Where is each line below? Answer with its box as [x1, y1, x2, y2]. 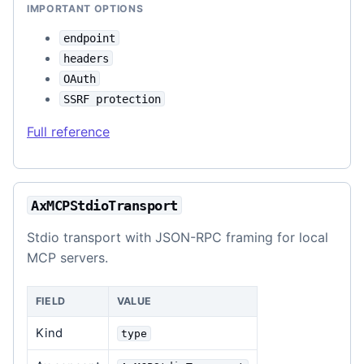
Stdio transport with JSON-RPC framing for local [27, 228, 328, 245]
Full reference [27, 123, 110, 140]
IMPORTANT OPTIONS [27, 2, 144, 15]
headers [63, 51, 109, 65]
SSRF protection [63, 92, 161, 106]
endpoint [63, 31, 115, 45]
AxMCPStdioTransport [31, 197, 178, 214]
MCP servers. [27, 249, 108, 266]
